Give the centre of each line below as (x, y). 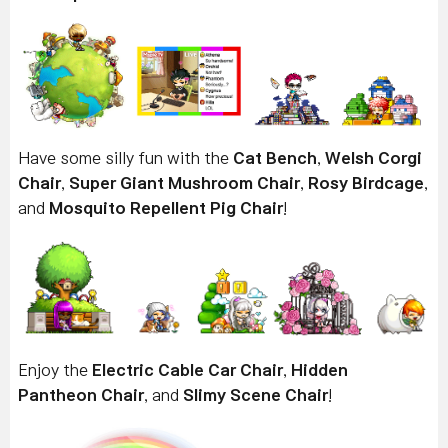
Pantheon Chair (81, 395)
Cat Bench (275, 158)
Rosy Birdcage (366, 183)
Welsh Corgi (373, 158)
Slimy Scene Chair (255, 395)
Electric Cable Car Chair (187, 370)
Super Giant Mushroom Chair (184, 183)
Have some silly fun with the (125, 158)
